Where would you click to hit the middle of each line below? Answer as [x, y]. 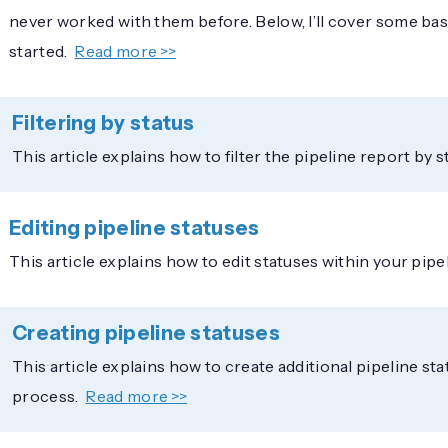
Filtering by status [103, 122]
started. [38, 50]
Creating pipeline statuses [146, 332]
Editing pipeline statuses [134, 227]
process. [45, 395]
